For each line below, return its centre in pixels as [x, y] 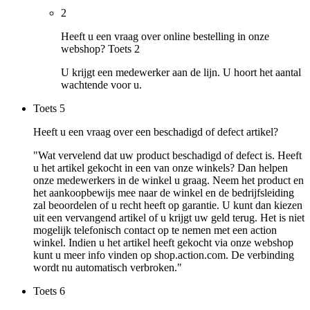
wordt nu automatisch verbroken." [108, 268]
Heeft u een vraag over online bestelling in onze [165, 37]
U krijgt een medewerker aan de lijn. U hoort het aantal [181, 73]
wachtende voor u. [101, 85]
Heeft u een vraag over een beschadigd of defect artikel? [156, 132]
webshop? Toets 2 [100, 49]
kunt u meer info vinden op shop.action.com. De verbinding [164, 255]
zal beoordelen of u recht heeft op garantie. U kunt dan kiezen [168, 206]
